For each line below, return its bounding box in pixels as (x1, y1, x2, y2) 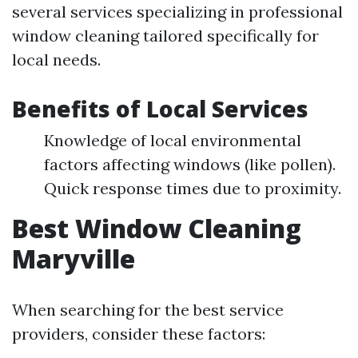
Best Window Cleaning (12, 211, 301, 245)
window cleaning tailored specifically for (12, 26, 319, 46)
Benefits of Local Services (12, 93, 308, 124)
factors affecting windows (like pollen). (44, 154, 336, 174)
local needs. (12, 50, 101, 70)
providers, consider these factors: (12, 324, 265, 344)
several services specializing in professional (12, 2, 343, 22)
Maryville (12, 241, 135, 276)
